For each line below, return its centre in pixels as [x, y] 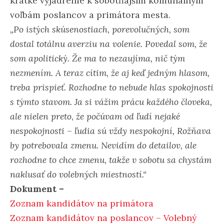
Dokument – [37, 188]
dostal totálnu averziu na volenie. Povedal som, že [108, 43]
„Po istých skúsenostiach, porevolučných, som [100, 29]
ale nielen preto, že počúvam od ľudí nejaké [95, 116]
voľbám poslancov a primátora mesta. [90, 14]
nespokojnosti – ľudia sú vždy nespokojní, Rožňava [110, 130]
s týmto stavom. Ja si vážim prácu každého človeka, [111, 101]
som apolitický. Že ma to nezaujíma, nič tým [97, 58]
